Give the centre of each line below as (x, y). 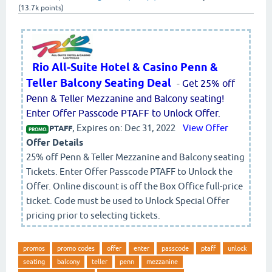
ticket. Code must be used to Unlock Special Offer (128, 200)
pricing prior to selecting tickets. (93, 215)
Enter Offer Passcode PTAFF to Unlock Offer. (123, 113)
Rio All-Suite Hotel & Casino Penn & (125, 67)
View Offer (206, 127)
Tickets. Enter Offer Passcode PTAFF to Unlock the (129, 171)
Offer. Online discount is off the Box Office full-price (134, 186)
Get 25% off (209, 83)
